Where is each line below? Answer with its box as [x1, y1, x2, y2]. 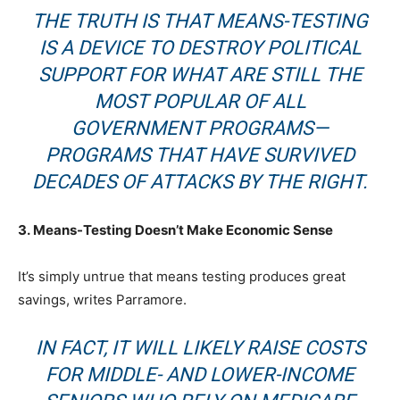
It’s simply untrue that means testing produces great [18, 268, 346, 286]
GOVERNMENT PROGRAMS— [71, 117, 329, 140]
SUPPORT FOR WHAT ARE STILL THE [37, 63, 362, 87]
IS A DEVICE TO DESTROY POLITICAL [38, 37, 362, 60]
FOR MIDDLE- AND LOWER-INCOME [46, 363, 354, 387]
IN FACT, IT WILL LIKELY [35, 337, 246, 360]
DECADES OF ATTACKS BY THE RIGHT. [32, 171, 368, 194]
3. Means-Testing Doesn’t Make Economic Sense [18, 221, 333, 239]
